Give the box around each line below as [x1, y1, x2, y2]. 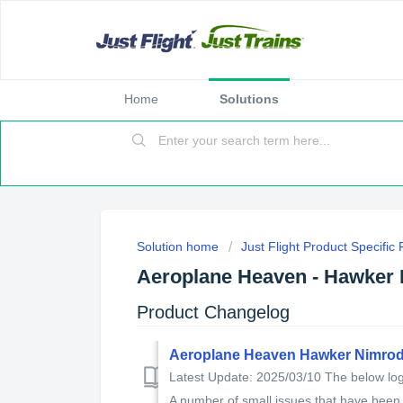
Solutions [219, 92, 279, 106]
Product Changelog [137, 301, 290, 322]
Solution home [137, 239, 222, 254]
